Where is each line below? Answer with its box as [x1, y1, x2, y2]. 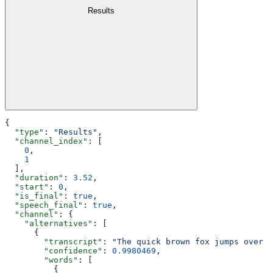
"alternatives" [5, 218, 93, 228]
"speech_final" [5, 200, 83, 210]
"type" [5, 127, 44, 136]
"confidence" [5, 246, 102, 255]
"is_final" [5, 191, 63, 200]
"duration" [5, 172, 63, 182]
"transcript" [5, 236, 102, 246]
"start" [5, 182, 49, 191]
